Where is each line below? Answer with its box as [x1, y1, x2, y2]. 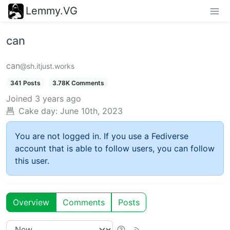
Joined [6, 93, 32, 104]
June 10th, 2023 [60, 105, 123, 116]
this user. [15, 155, 49, 166]
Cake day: [18, 105, 57, 116]
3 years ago [35, 93, 81, 104]
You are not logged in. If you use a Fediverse [15, 130, 188, 141]
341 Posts [10, 79, 41, 87]
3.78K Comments [52, 79, 105, 87]
